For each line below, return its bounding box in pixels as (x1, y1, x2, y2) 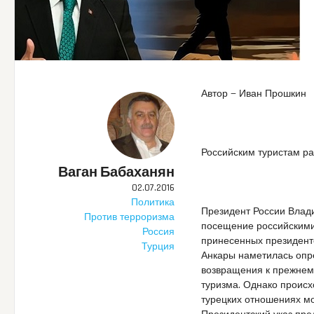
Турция (142, 240, 175, 253)
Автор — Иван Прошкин (201, 87, 307, 100)
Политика (131, 196, 175, 209)
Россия (142, 225, 175, 238)
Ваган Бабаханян (58, 163, 175, 182)
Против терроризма (84, 210, 175, 224)
